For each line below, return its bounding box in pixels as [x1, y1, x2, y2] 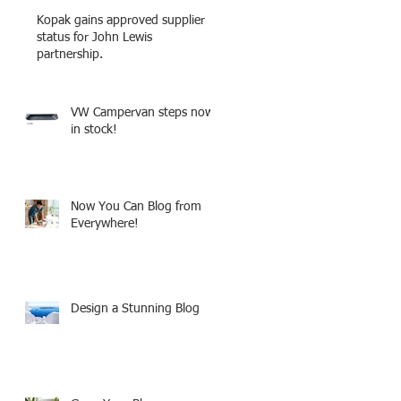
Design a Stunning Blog [71, 303, 200, 315]
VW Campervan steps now [71, 107, 214, 119]
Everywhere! [71, 218, 139, 230]
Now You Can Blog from [71, 200, 201, 213]
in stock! [71, 124, 117, 136]
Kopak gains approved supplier [37, 14, 205, 27]
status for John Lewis [37, 31, 152, 44]
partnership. [37, 48, 103, 61]
